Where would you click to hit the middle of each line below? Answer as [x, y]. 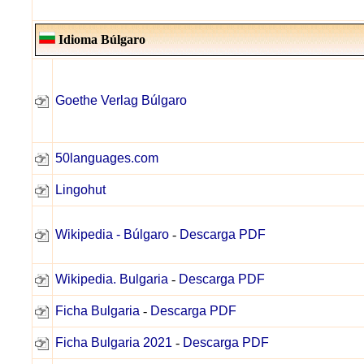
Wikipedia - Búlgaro [112, 234]
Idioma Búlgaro [100, 39]
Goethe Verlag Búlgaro [121, 100]
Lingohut [80, 190]
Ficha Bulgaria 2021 [114, 342]
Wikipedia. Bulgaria [112, 279]
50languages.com [107, 158]
